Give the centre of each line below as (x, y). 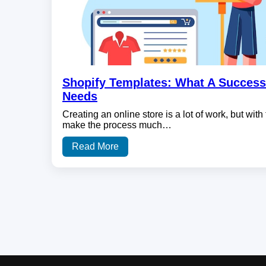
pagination (88, 221)
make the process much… (117, 125)
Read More (95, 147)
